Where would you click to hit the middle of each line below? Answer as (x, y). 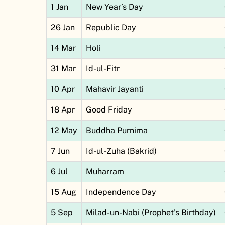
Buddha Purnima (117, 131)
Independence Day (121, 192)
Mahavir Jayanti (115, 89)
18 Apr (63, 110)
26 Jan (63, 28)
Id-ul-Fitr (103, 69)
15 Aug (64, 192)
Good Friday (109, 110)
